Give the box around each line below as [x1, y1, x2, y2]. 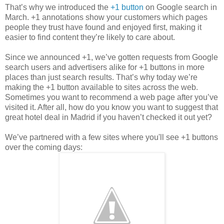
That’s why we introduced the [5, 3, 110, 12]
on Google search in [143, 3, 217, 12]
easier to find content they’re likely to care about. [5, 33, 175, 42]
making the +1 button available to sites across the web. [5, 83, 198, 92]
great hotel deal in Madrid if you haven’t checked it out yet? [5, 113, 212, 122]
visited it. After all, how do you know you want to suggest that [5, 103, 218, 112]
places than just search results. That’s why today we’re [5, 73, 197, 82]
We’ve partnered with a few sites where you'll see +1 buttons [5, 133, 218, 142]
